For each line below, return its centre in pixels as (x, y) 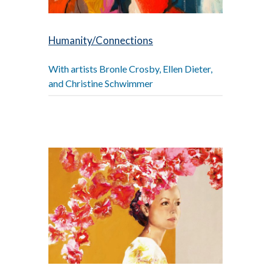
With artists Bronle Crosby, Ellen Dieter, (130, 69)
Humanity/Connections (101, 41)
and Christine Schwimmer (101, 83)
